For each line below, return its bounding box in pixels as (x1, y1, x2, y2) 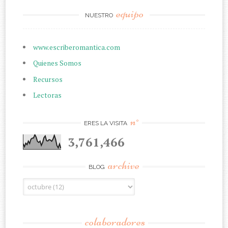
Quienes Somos (33, 58, 82, 68)
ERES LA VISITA (84, 119, 129, 127)
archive (108, 157, 139, 173)
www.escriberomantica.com (33, 42, 121, 52)
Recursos (33, 74, 63, 84)
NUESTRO (84, 11, 115, 19)
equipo (116, 6, 144, 21)
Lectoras (33, 90, 62, 100)
